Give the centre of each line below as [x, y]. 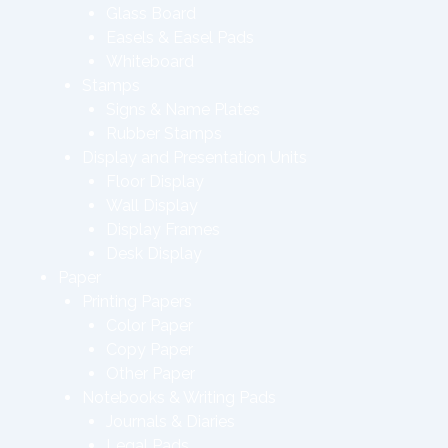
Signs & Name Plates [183, 109]
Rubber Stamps [164, 133]
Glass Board [151, 13]
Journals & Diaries [170, 421]
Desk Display [154, 253]
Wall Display [152, 205]
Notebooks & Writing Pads [179, 397]
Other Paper [150, 373]
